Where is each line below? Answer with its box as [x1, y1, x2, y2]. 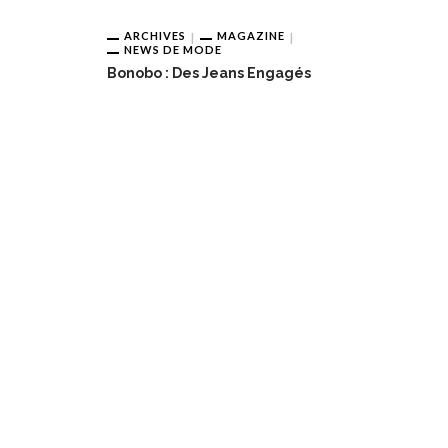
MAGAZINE [217, 29, 285, 42]
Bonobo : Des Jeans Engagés [107, 64, 311, 81]
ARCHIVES [124, 29, 186, 42]
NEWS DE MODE [124, 42, 222, 56]
